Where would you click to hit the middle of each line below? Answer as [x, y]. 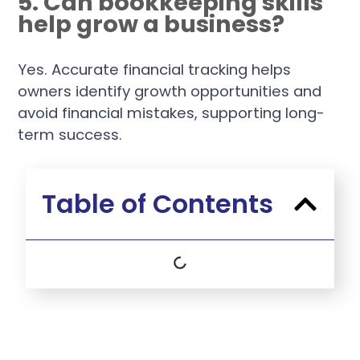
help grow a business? [151, 25]
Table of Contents [158, 203]
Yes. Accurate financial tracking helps [155, 70]
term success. [70, 135]
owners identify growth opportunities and [170, 92]
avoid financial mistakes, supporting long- [172, 113]
